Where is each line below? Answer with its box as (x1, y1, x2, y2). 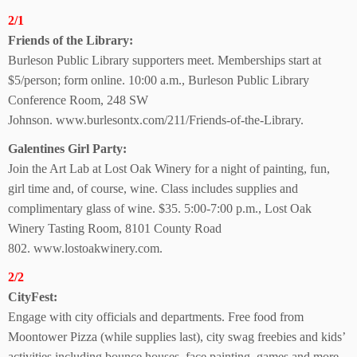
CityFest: (8, 290, 57, 304)
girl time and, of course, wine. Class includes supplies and (8, 182, 298, 195)
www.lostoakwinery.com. (33, 241, 163, 255)
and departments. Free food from (139, 310, 304, 324)
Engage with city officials (8, 310, 136, 324)
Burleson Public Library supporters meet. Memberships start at (8, 53, 321, 67)
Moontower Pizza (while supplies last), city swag (8, 330, 254, 343)
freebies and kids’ (257, 330, 345, 343)
